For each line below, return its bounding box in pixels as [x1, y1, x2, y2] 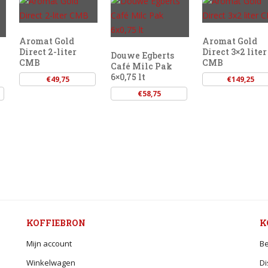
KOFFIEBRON [26, 217, 86, 229]
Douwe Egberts [111, 50, 175, 62]
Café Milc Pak [111, 60, 173, 72]
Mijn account [26, 238, 72, 249]
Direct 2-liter [19, 46, 77, 58]
